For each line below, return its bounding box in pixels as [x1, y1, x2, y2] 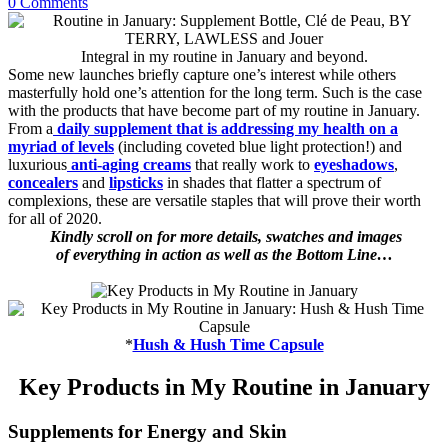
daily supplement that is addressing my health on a [53, 119, 398, 137]
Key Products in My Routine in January [18, 373, 430, 400]
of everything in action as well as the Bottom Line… [55, 245, 393, 263]
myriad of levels [8, 137, 114, 155]
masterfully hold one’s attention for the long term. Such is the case [8, 83, 422, 101]
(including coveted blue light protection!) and [114, 137, 402, 155]
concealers [8, 173, 78, 191]
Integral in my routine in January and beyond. [80, 47, 368, 65]
